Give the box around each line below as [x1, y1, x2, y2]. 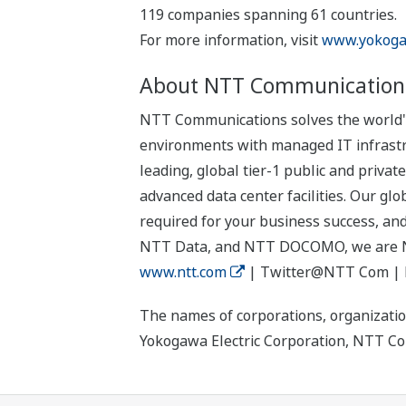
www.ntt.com [139, 261, 227, 282]
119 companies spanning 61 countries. [139, 4, 397, 24]
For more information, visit [139, 29, 322, 50]
